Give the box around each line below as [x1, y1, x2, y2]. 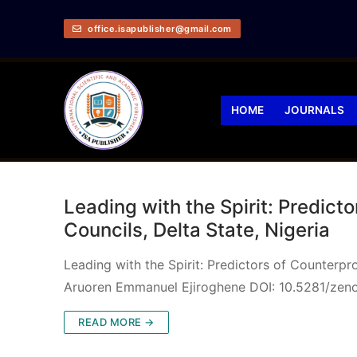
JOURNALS [284, 103, 344, 116]
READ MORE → [78, 315, 155, 328]
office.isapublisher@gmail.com [84, 22, 232, 34]
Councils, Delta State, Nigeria [64, 218, 330, 241]
